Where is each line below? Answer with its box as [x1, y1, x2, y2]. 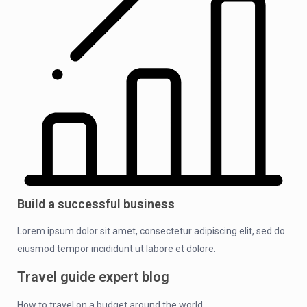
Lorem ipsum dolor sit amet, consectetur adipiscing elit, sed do [17, 225, 285, 236]
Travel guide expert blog [17, 268, 169, 285]
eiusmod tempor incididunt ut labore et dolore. [17, 243, 216, 254]
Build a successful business [17, 196, 175, 211]
